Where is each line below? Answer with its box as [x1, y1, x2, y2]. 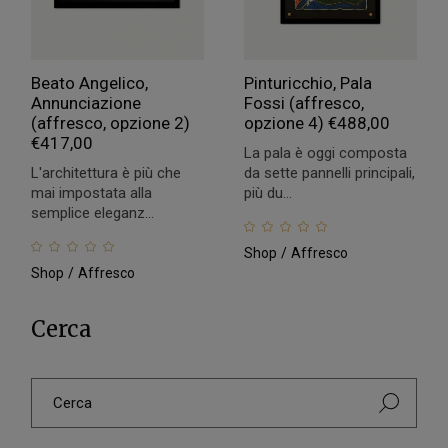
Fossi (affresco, [243, 93, 364, 114]
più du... [243, 184, 292, 203]
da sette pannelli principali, [243, 164, 415, 183]
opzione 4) [243, 113, 328, 134]
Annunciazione [31, 93, 142, 114]
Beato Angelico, [31, 73, 149, 94]
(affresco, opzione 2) [31, 113, 191, 134]
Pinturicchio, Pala [243, 73, 372, 94]
